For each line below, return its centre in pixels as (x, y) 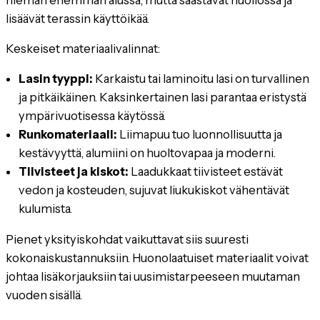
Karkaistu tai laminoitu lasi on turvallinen (201, 79)
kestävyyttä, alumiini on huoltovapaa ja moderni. (147, 153)
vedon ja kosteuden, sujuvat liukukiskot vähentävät (154, 190)
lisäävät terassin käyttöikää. (77, 18)
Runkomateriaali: (68, 135)
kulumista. (46, 209)
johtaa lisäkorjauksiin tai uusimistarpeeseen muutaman (153, 276)
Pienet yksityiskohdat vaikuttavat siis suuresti (127, 239)
